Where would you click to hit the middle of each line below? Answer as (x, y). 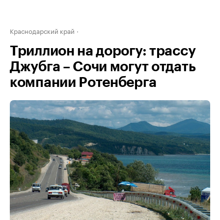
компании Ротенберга (83, 82)
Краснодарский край (42, 30)
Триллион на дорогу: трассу (103, 51)
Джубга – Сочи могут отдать (103, 67)
